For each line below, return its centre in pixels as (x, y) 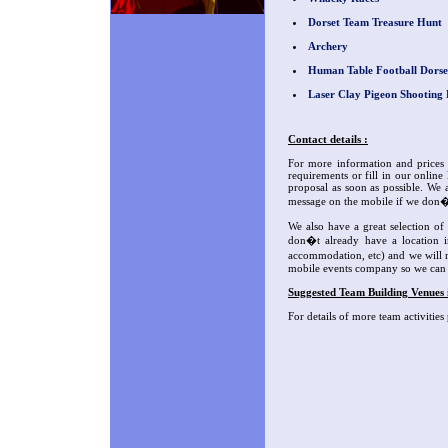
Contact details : (328, 139)
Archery (328, 46)
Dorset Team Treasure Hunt (375, 22)
